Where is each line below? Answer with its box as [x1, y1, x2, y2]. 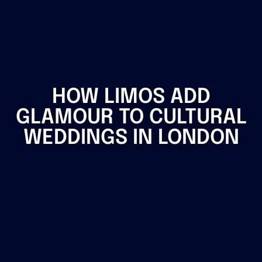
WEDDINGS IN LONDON [23, 127, 239, 149]
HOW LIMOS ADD [51, 87, 211, 108]
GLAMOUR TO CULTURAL [15, 107, 247, 129]
